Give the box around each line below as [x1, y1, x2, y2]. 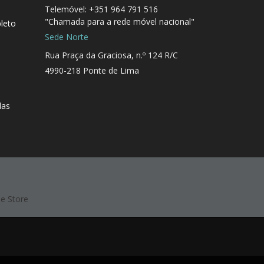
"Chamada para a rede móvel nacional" [45, 16, 194, 27]
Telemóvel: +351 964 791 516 [45, 4, 158, 15]
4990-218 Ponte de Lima [45, 65, 139, 76]
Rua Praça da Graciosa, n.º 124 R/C [45, 49, 178, 61]
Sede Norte [45, 31, 88, 42]
